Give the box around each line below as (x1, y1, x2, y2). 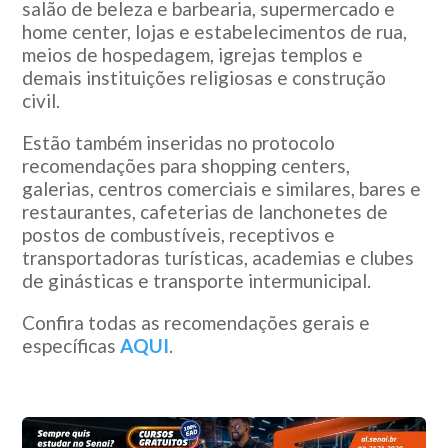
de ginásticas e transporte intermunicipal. (22, 268, 372, 292)
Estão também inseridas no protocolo (22, 130, 336, 154)
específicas (22, 333, 121, 357)
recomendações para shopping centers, (22, 153, 351, 177)
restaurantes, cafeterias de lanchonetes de (22, 199, 389, 223)
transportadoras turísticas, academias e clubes (22, 245, 415, 269)
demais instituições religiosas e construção (22, 65, 387, 89)
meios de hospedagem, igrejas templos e (22, 42, 364, 66)
